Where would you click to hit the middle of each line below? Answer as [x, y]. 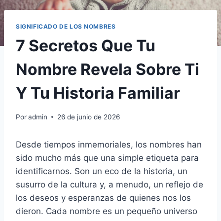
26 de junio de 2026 [89, 117]
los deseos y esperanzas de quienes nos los [103, 198]
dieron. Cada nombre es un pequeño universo [107, 211]
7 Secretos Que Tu [86, 46]
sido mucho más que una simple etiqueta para [107, 158]
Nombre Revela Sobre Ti [108, 70]
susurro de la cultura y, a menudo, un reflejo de [110, 184]
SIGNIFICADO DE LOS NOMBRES [66, 27]
